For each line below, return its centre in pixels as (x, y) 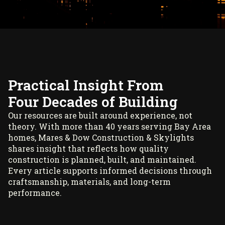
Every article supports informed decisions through (110, 170)
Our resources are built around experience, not (100, 115)
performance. (35, 192)
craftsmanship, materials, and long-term (89, 181)
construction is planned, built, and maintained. (102, 159)
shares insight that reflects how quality (88, 148)
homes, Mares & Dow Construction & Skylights (101, 137)
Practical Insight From (86, 85)
